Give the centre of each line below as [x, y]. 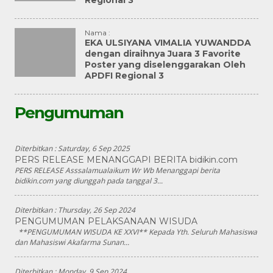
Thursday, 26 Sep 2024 [97, 210]
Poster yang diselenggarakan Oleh [165, 65]
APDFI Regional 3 [124, 76]
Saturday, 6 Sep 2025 [94, 149]
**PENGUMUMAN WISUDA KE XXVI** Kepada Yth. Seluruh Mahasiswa [136, 232]
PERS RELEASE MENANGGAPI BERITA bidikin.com [126, 160]
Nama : [97, 33]
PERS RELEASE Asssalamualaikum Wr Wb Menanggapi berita [117, 171]
